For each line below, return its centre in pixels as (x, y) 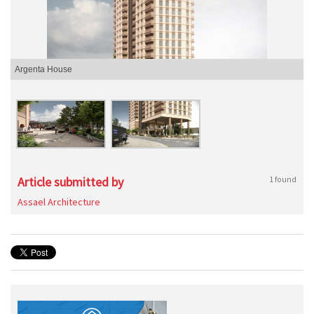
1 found (283, 179)
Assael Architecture (59, 202)
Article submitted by (70, 182)
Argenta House (43, 69)
